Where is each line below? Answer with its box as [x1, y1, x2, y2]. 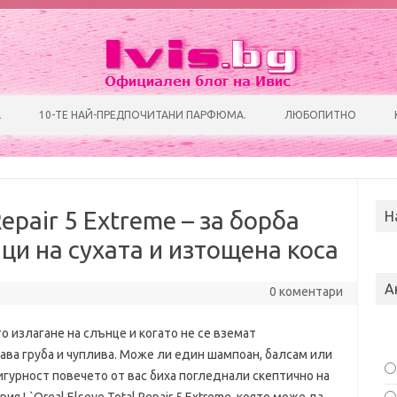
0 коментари [269, 284, 343, 299]
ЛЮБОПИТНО [284, 109, 356, 121]
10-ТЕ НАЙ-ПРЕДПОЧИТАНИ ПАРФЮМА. [39, 109, 246, 121]
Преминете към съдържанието [198, 94, 383, 108]
